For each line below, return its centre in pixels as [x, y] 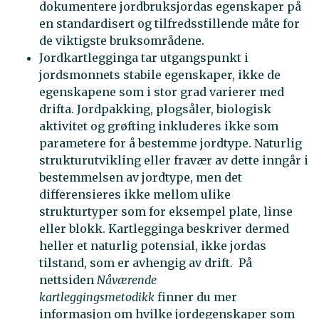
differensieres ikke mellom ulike [135, 195]
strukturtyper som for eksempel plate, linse [166, 212]
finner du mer [197, 297]
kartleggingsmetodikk [98, 297]
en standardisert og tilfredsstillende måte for [169, 24]
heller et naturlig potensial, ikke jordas [153, 246]
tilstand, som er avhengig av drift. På [146, 263]
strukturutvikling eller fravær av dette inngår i [174, 161]
